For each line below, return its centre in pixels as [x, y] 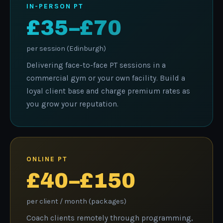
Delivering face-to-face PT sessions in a [96, 65]
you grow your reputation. [72, 104]
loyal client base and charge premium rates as [108, 91]
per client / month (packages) [76, 201]
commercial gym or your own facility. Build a [106, 78]
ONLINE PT [47, 159]
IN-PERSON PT [55, 6]
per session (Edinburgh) [66, 48]
